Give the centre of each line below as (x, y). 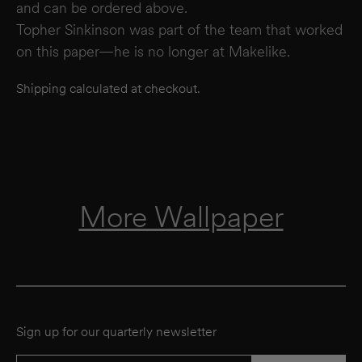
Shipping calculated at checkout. (108, 88)
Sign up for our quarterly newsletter (116, 332)
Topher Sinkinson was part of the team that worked (179, 29)
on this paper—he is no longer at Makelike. (153, 51)
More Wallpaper (181, 217)
